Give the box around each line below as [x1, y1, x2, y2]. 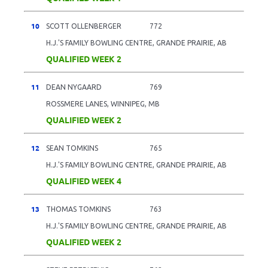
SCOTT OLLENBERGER [46, 22, 121, 30]
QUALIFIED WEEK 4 [46, 175, 121, 186]
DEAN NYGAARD [46, 83, 102, 91]
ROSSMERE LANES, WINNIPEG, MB [46, 99, 160, 108]
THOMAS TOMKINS [46, 205, 111, 213]
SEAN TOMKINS [46, 144, 98, 152]
